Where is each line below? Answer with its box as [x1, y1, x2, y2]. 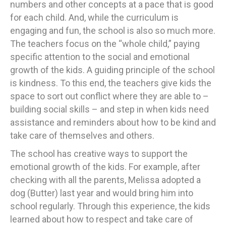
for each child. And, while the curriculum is [10, 12, 179, 23]
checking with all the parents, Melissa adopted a [10, 175, 201, 186]
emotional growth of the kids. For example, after [10, 161, 200, 173]
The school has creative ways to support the [10, 148, 188, 159]
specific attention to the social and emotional [10, 51, 190, 63]
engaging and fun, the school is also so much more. [10, 25, 215, 36]
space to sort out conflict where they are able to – [10, 91, 209, 102]
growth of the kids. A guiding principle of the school [10, 65, 215, 76]
